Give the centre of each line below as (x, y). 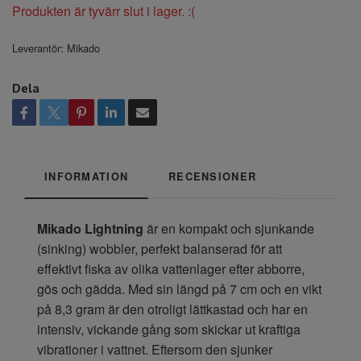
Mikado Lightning (90, 228)
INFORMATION (87, 176)
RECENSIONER (213, 176)
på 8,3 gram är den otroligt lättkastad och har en (172, 309)
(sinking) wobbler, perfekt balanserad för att (160, 248)
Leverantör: (38, 48)
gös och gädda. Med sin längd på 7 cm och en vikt (179, 288)
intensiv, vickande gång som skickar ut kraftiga (169, 329)
